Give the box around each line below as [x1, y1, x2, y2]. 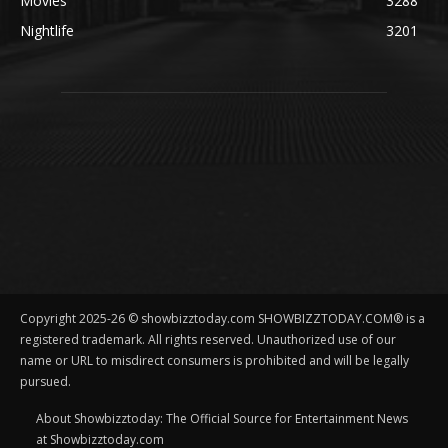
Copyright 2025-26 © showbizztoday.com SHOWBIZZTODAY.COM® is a [20, 309, 425, 327]
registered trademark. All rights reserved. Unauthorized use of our [20, 330, 396, 348]
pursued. [20, 372, 71, 390]
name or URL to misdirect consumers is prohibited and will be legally [20, 351, 409, 369]
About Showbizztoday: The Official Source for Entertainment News [36, 409, 408, 427]
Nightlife [20, 20, 74, 40]
